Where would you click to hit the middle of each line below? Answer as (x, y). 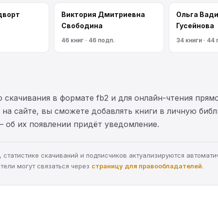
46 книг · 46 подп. (88, 40)
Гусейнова (195, 25)
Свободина (82, 25)
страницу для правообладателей (147, 166)
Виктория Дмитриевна (103, 14)
